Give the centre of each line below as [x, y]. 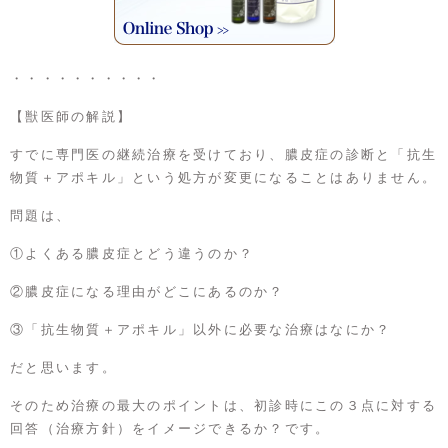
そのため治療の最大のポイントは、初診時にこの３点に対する [223, 406]
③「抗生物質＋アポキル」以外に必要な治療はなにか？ [201, 330]
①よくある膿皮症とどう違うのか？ [132, 254]
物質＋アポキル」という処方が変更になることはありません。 [223, 178]
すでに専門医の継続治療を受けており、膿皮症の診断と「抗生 [223, 155]
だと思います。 [63, 368]
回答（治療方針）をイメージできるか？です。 [170, 429]
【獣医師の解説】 [71, 117]
